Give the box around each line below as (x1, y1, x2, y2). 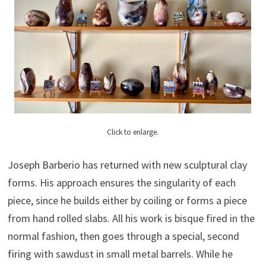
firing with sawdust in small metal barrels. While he (7, 246, 233, 261)
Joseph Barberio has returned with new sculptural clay (7, 157, 247, 172)
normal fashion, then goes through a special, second (7, 229, 239, 243)
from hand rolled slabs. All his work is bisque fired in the (7, 211, 255, 225)
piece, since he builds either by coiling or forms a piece (7, 193, 247, 207)
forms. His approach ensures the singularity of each (7, 175, 236, 189)
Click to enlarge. (107, 126, 159, 137)
